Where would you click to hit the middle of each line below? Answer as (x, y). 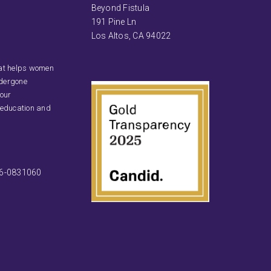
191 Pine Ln (114, 21)
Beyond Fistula (120, 8)
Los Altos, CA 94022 (131, 35)
